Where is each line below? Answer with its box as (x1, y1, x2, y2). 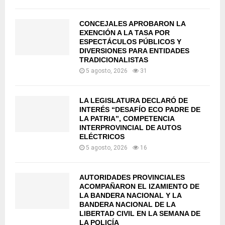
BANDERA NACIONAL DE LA (79, 200, 175, 209)
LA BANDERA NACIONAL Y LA (79, 191, 181, 200)
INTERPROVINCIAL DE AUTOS (79, 124, 181, 132)
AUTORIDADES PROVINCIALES (79, 173, 185, 182)
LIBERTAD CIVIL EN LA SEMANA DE (79, 209, 200, 218)
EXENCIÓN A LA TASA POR (79, 29, 170, 37)
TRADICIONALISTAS (79, 56, 148, 64)
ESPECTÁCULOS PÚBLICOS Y (79, 38, 181, 46)
